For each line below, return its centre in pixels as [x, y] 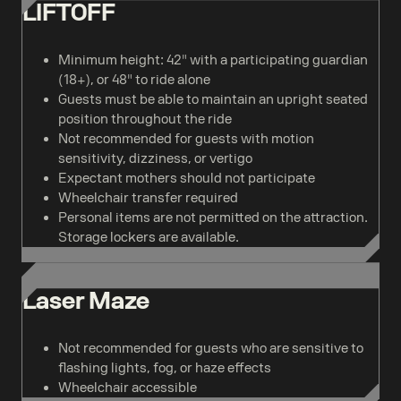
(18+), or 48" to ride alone [134, 80]
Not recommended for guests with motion [186, 139]
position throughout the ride [145, 119]
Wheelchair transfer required [148, 198]
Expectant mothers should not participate [187, 179]
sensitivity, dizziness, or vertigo [155, 159]
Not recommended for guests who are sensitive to [211, 349]
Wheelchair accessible [128, 388]
